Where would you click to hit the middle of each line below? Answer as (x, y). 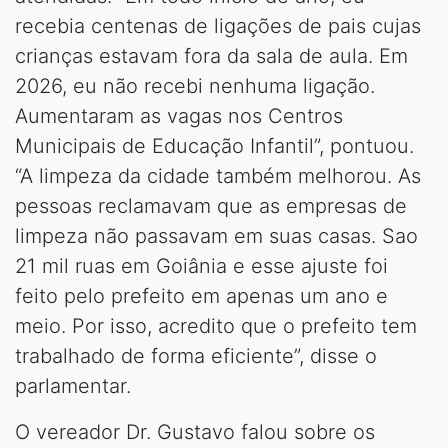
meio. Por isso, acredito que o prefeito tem (216, 325)
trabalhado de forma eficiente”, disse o (196, 355)
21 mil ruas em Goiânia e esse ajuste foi (201, 265)
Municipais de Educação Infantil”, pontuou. (214, 145)
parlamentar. (73, 385)
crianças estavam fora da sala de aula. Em (211, 55)
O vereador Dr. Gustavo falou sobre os (195, 431)
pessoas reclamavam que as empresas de (211, 205)
